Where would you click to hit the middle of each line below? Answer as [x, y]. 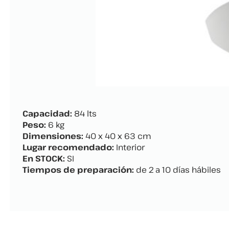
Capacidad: [47, 114]
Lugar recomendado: [68, 147]
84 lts [84, 114]
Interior [129, 147]
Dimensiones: [53, 136]
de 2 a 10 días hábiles [177, 170]
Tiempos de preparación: [78, 170]
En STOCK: [44, 159]
